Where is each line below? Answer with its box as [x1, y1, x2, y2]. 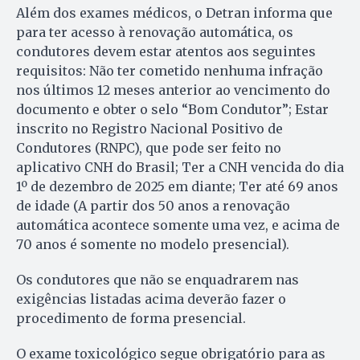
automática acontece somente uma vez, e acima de [16, 216, 340, 233]
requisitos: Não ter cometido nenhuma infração [16, 62, 323, 79]
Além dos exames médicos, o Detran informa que [16, 4, 333, 21]
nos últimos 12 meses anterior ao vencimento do [16, 81, 330, 98]
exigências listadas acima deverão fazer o [16, 290, 286, 307]
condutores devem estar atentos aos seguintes [16, 43, 316, 59]
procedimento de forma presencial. [16, 309, 246, 326]
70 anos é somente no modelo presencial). [16, 235, 289, 252]
